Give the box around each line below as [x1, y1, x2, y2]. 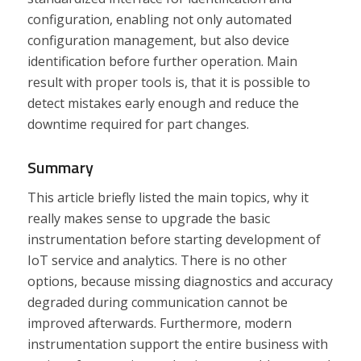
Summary [27, 154, 93, 180]
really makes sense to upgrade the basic [27, 210, 270, 228]
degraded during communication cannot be [27, 293, 288, 312]
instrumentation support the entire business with [27, 335, 328, 354]
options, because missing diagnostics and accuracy [27, 272, 333, 291]
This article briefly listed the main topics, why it [27, 189, 309, 207]
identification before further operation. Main [27, 52, 297, 70]
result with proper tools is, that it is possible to [27, 73, 310, 91]
